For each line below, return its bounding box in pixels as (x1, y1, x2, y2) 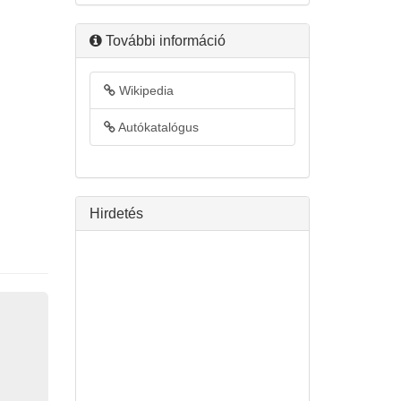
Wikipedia (115, 83, 174, 98)
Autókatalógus (115, 120, 199, 134)
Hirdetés (89, 206, 143, 221)
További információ (101, 33, 226, 48)
